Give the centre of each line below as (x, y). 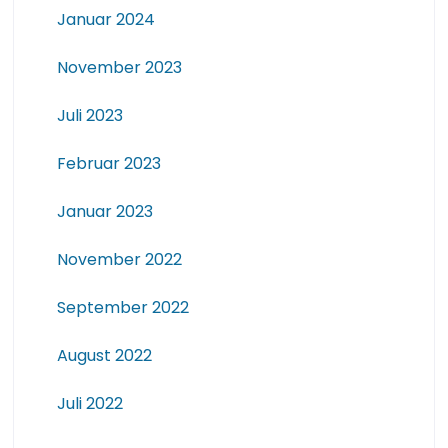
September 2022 (122, 308)
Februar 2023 (108, 164)
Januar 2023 (104, 212)
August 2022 (104, 356)
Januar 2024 (105, 20)
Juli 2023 (89, 116)
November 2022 (119, 260)
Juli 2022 (89, 404)
